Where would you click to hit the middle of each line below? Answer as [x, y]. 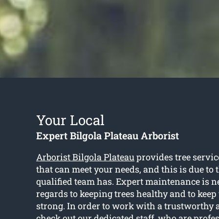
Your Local [70, 120]
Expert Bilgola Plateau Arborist [107, 136]
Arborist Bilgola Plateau [85, 157]
